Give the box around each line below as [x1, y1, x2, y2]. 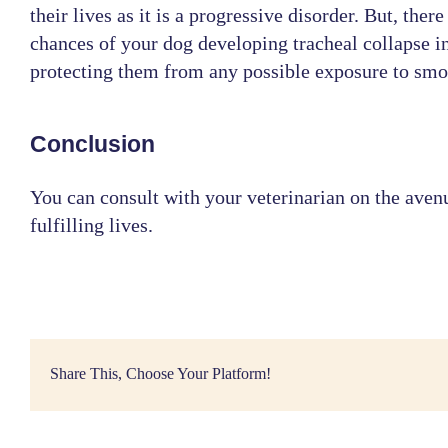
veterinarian [246, 186, 345, 209]
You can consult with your [29, 186, 247, 209]
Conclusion [29, 130, 155, 157]
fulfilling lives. [29, 214, 153, 237]
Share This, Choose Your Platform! [49, 365, 271, 383]
